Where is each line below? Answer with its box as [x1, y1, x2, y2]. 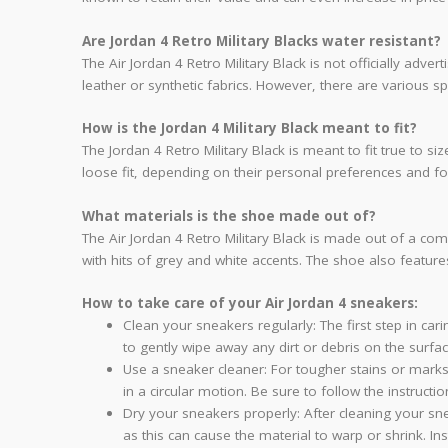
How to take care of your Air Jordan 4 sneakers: [82, 294, 418, 313]
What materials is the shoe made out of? [82, 206, 376, 225]
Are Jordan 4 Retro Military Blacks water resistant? [82, 31, 441, 50]
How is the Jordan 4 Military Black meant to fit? [82, 119, 417, 138]
